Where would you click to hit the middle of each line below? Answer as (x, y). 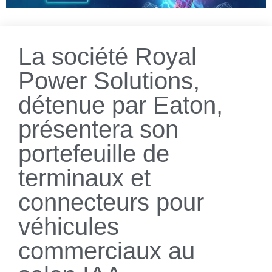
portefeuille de (94, 154)
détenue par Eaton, (121, 105)
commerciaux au (107, 251)
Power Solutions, (109, 81)
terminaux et (84, 178)
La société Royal (107, 57)
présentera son (98, 130)
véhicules (69, 227)
